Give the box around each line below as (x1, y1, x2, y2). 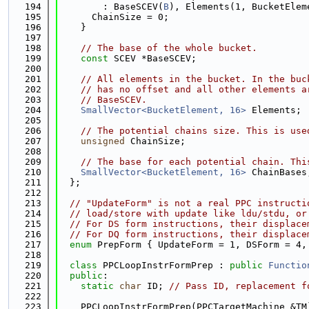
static (81, 281, 114, 291)
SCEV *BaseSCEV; (108, 53, 197, 63)
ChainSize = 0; (59, 12, 169, 22)
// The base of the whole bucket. (81, 43, 257, 53)
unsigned (81, 136, 125, 146)
